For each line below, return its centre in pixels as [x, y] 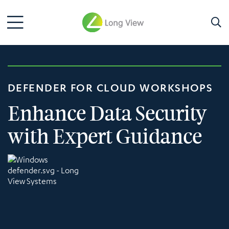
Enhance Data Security [107, 114]
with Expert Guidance [105, 137]
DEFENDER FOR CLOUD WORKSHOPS [110, 88]
